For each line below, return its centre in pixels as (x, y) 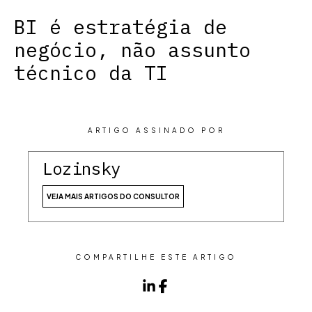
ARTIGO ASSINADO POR (156, 130)
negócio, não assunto (132, 50)
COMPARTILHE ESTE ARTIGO (156, 257)
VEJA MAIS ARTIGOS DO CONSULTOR (113, 196)
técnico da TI (91, 73)
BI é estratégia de (120, 27)
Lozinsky (81, 169)
